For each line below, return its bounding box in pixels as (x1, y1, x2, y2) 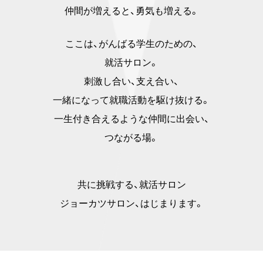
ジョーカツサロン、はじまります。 (59, 198, 204, 209)
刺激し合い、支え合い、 (84, 76, 179, 87)
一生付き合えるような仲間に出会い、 (53, 114, 210, 124)
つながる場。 (104, 133, 159, 143)
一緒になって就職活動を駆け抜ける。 (53, 95, 210, 106)
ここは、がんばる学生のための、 (65, 39, 198, 49)
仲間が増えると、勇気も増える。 (64, 6, 199, 16)
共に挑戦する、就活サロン (77, 180, 186, 190)
